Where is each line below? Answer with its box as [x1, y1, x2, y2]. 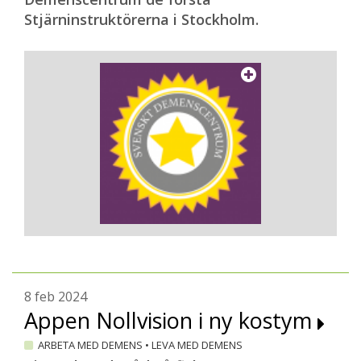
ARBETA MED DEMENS [38, 338, 145, 352]
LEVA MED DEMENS [149, 338, 243, 352]
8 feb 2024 [24, 288, 87, 305]
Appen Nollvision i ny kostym [24, 305, 317, 335]
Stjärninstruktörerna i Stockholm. [24, 10, 259, 29]
